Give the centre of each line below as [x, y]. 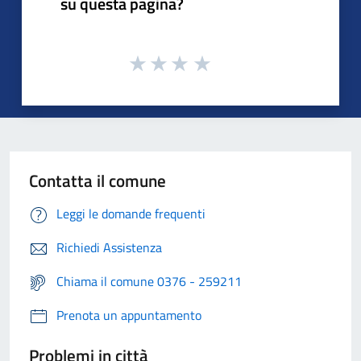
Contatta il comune [98, 181]
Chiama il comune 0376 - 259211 [149, 282]
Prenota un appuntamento [129, 315]
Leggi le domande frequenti [131, 214]
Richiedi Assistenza [109, 248]
